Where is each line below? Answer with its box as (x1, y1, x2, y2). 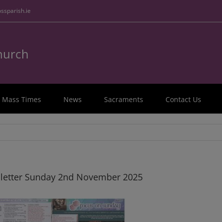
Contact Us (166, 95, 201, 104)
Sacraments (104, 95, 143, 104)
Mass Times (2, 95, 41, 104)
